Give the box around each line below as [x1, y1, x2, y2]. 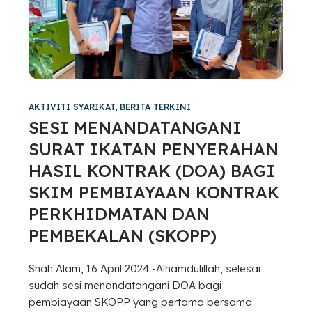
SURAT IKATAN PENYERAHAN [28, 138, 279, 159]
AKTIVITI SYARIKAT [28, 101, 115, 112]
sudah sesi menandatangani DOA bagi [28, 278, 221, 292]
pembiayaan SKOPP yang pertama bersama [28, 295, 252, 309]
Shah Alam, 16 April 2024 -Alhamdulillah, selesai [28, 261, 260, 275]
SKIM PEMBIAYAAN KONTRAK [28, 181, 279, 203]
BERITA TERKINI [119, 101, 191, 112]
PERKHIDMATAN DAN [28, 203, 210, 224]
